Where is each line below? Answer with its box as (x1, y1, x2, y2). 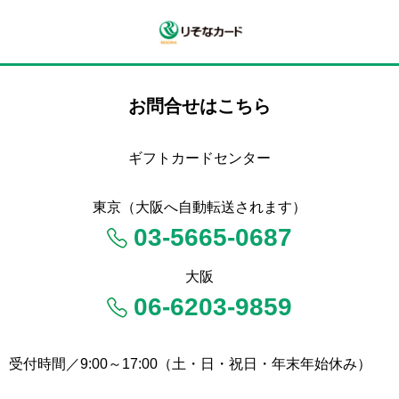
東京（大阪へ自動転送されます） (93, 199, 306, 215)
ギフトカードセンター (128, 151, 271, 166)
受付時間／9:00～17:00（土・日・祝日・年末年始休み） (9, 356, 371, 371)
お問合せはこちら (128, 96, 271, 116)
